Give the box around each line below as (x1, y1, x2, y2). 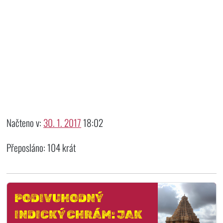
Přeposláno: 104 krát (6, 140, 76, 155)
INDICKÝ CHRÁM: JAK (14, 207, 142, 222)
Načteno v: (6, 115, 44, 130)
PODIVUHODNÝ (14, 191, 103, 205)
